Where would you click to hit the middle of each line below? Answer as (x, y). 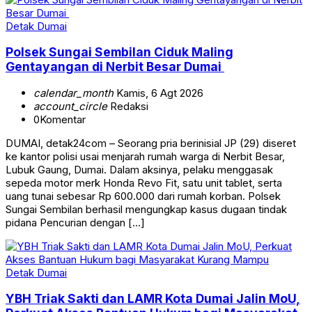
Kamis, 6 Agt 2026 (158, 93)
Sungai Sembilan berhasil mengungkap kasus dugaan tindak (146, 209)
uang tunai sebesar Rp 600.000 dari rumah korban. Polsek (143, 196)
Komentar (63, 119)
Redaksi (128, 106)
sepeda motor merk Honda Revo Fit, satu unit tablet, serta (144, 182)
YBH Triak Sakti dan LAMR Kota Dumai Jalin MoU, (153, 299)
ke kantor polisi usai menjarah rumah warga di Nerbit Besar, (145, 156)
